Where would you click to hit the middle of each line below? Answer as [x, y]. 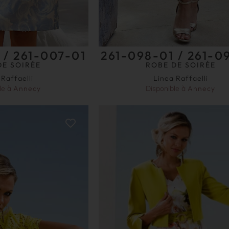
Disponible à [167, 88]
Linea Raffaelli [180, 78]
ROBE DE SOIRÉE [180, 65]
